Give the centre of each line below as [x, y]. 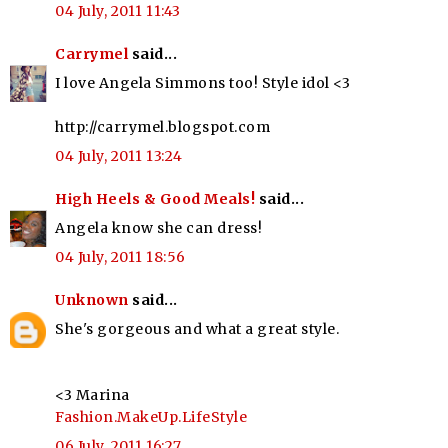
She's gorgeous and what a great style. [197, 328]
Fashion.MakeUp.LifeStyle [151, 416]
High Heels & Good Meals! [155, 198]
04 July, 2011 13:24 [119, 155]
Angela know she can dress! [158, 227]
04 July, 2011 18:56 [120, 256]
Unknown [92, 299]
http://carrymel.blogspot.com [162, 126]
